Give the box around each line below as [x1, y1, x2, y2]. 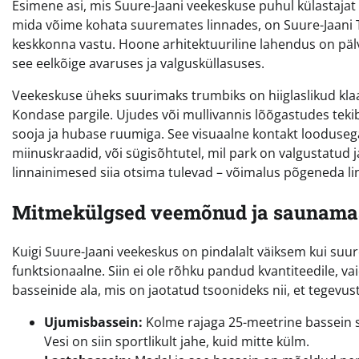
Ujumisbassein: [44, 313, 143, 332]
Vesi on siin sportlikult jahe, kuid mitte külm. [44, 333, 309, 351]
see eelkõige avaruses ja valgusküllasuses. [12, 54, 264, 72]
